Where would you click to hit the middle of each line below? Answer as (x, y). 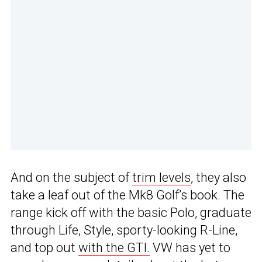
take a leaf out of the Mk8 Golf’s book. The (127, 195)
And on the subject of (71, 177)
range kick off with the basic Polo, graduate (131, 212)
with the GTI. (114, 247)
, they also (218, 177)
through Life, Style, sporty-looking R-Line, (124, 230)
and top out (44, 247)
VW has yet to (190, 247)
